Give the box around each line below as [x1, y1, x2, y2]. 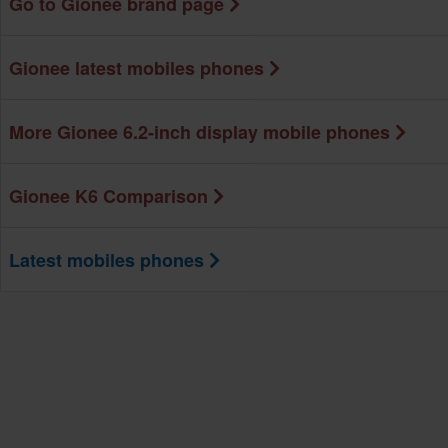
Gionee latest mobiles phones [9, 55, 264, 82]
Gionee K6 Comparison [9, 183, 208, 210]
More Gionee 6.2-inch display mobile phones [9, 119, 390, 146]
